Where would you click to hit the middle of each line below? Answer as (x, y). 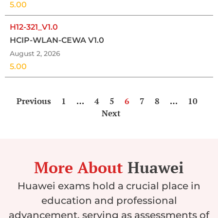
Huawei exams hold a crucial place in (109, 186)
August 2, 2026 (35, 54)
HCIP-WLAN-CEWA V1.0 (57, 40)
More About (79, 168)
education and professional (109, 201)
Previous (34, 101)
